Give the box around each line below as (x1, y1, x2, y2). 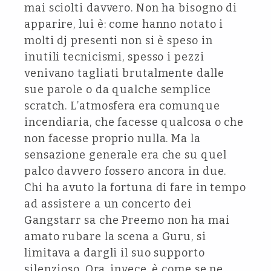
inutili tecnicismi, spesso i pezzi (24, 50, 204, 64)
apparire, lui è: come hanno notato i (24, 18, 224, 31)
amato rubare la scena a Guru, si (24, 230, 206, 243)
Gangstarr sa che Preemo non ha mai (24, 214, 230, 227)
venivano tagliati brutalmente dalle (24, 67, 224, 80)
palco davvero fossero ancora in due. (24, 165, 227, 178)
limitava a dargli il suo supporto (24, 246, 205, 260)
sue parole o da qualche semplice (24, 83, 211, 96)
